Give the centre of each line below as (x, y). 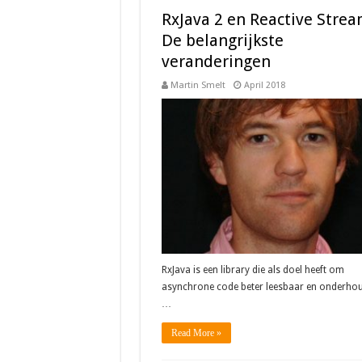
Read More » (196, 333)
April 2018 (264, 85)
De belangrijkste (222, 40)
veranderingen (216, 61)
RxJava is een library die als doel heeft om (253, 270)
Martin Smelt (198, 85)
